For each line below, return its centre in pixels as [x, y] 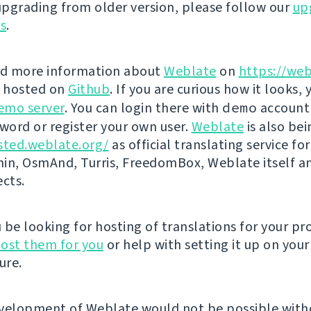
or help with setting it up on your [207, 245]
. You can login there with [143, 108]
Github [89, 90]
